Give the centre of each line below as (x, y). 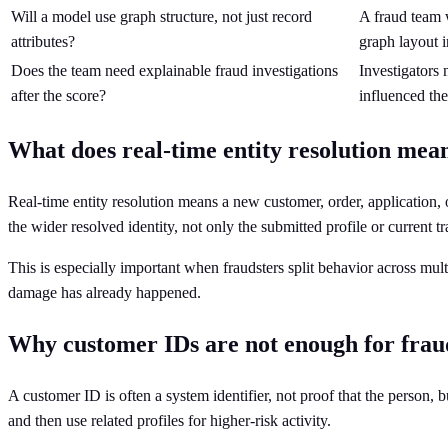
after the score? (58, 95)
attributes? (43, 41)
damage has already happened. (104, 292)
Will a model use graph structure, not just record (161, 16)
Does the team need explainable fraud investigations (174, 70)
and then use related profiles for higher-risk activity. (169, 420)
